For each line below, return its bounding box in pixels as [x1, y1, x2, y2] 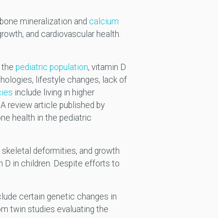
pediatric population [15, 62, 88, 73]
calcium [89, 17, 119, 27]
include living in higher [12, 88, 94, 98]
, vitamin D [88, 62, 126, 73]
